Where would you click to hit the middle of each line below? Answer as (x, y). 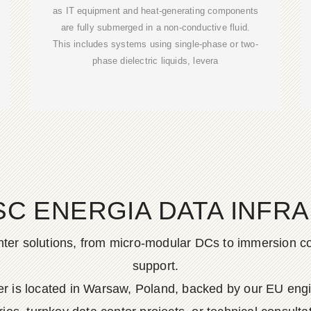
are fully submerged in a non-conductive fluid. (155, 28)
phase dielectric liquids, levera (155, 61)
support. (155, 266)
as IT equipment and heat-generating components (155, 11)
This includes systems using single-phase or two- (155, 44)
